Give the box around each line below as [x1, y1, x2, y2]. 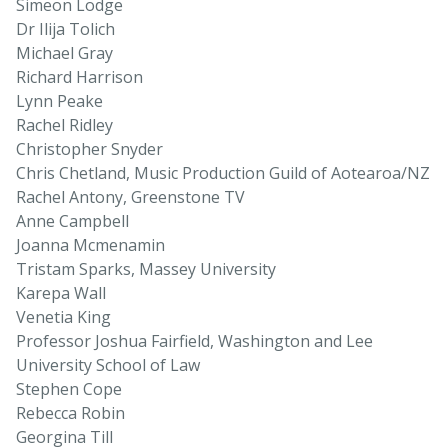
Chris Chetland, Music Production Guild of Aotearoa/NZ [16, 162, 430, 185]
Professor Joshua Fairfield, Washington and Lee [16, 330, 373, 353]
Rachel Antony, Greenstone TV [16, 186, 245, 209]
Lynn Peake [16, 90, 103, 113]
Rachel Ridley [16, 114, 113, 137]
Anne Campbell [16, 210, 129, 233]
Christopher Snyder [16, 138, 163, 161]
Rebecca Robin [16, 402, 125, 425]
